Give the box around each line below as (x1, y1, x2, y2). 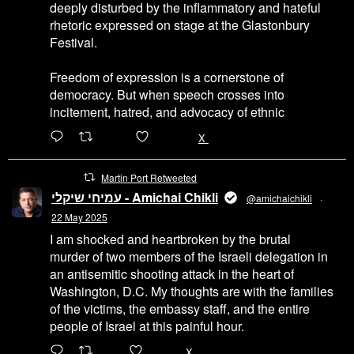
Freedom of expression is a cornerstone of (50, 67, 284, 86)
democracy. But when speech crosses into (50, 85, 284, 104)
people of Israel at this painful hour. (50, 316, 244, 335)
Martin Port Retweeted (101, 170, 198, 184)
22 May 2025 (51, 209, 107, 224)
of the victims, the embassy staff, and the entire (50, 299, 310, 318)
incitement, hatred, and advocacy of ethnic (50, 102, 284, 121)
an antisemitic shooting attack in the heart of (50, 264, 294, 283)
